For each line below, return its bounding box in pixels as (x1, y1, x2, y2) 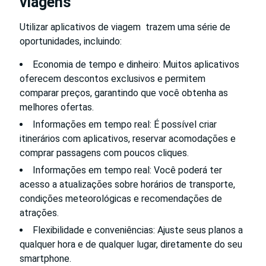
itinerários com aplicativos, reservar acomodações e (20, 132, 236, 144)
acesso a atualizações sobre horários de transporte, (20, 178, 235, 190)
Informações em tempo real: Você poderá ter (33, 164, 222, 176)
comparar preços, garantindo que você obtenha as (20, 87, 228, 99)
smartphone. (20, 252, 71, 264)
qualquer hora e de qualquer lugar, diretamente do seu (20, 238, 242, 250)
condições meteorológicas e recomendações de (20, 192, 222, 204)
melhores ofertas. (20, 101, 94, 113)
